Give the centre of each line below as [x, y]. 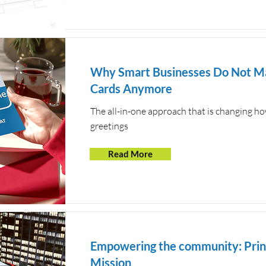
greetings [109, 126]
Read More [130, 154]
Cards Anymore [131, 88]
